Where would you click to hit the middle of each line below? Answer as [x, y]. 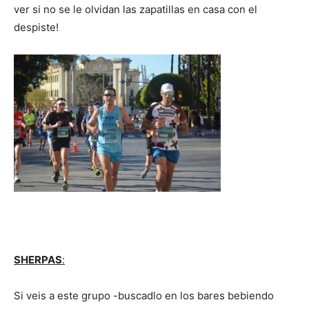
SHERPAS [38, 259]
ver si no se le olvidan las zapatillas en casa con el [136, 9]
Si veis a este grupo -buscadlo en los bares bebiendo [144, 295]
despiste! [36, 27]
